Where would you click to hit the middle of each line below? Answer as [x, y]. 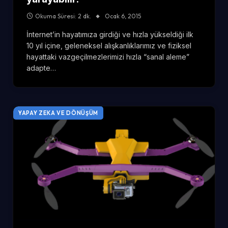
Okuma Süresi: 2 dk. [63, 16]
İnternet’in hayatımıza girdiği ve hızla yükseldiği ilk [110, 34]
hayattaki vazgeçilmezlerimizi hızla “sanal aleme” [108, 56]
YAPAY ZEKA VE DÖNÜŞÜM [58, 113]
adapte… [41, 68]
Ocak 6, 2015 [123, 16]
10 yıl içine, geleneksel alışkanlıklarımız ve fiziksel [109, 45]
